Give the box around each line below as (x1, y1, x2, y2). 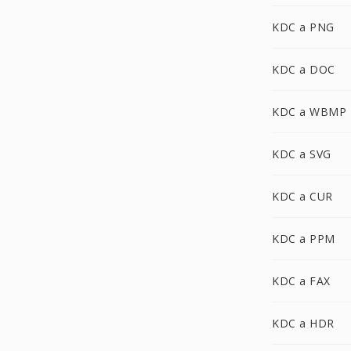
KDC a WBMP (272, 104, 346, 119)
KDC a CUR (272, 189, 333, 204)
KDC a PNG (272, 20, 335, 34)
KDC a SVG (272, 147, 331, 161)
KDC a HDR (272, 316, 335, 331)
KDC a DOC (272, 62, 335, 77)
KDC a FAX (272, 273, 331, 288)
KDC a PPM (272, 231, 335, 246)
